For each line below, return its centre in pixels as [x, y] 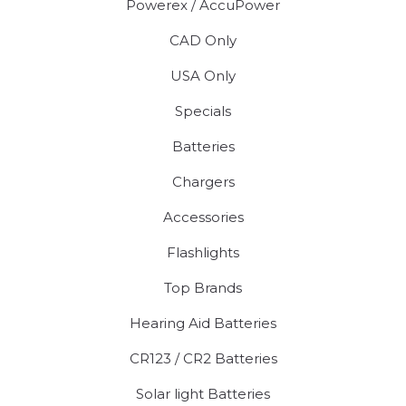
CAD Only [203, 40]
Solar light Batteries [203, 393]
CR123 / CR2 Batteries [203, 358]
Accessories [203, 217]
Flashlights [203, 252]
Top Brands [203, 287]
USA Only [203, 75]
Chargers [203, 181]
